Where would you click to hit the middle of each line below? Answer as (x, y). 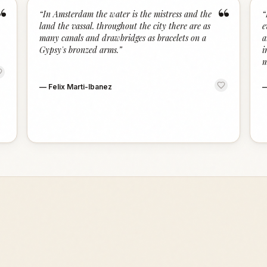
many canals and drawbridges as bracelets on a (123, 38)
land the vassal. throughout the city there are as (125, 26)
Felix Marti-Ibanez (80, 87)
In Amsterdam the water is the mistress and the (128, 14)
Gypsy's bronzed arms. (79, 50)
